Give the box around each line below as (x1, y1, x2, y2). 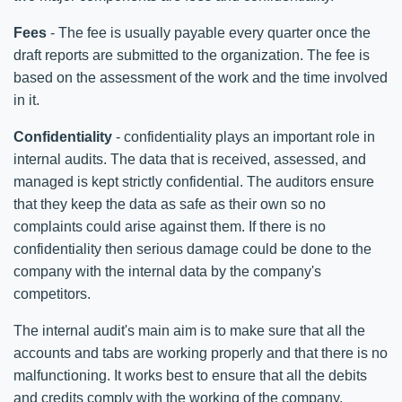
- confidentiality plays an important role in (112, 128, 375, 144)
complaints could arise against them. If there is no (13, 218, 326, 234)
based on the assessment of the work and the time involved (13, 69, 388, 85)
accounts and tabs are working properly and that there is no (13, 345, 388, 361)
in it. (13, 92, 39, 108)
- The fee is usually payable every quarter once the (47, 24, 371, 40)
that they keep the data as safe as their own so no (13, 196, 326, 212)
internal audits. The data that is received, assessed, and (13, 151, 366, 167)
